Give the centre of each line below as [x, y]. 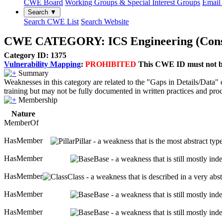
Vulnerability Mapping [42, 64]
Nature [23, 114]
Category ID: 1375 [35, 55]
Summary [33, 73]
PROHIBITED [111, 64]
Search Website [105, 22]
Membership [38, 100]
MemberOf [21, 123]
